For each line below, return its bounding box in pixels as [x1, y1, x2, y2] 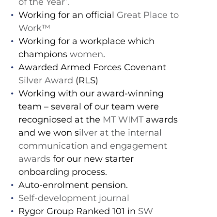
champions [18, 49, 70, 60]
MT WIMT [102, 114, 143, 125]
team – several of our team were [18, 101, 159, 112]
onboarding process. [18, 167, 107, 178]
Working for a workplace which [18, 36, 155, 47]
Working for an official [18, 10, 117, 21]
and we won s [18, 127, 79, 139]
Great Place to [116, 10, 179, 21]
